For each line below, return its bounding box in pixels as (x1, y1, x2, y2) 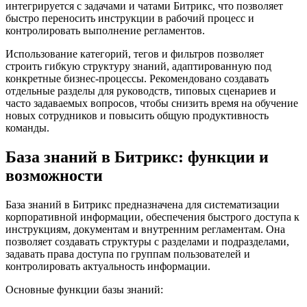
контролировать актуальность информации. (5, 260, 210, 272)
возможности (5, 166, 103, 184)
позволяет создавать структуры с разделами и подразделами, (5, 235, 289, 247)
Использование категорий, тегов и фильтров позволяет (5, 47, 264, 60)
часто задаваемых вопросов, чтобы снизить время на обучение (5, 97, 298, 109)
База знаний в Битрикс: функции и (5, 147, 269, 166)
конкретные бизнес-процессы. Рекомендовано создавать (5, 72, 269, 84)
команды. (5, 121, 49, 134)
